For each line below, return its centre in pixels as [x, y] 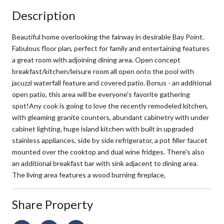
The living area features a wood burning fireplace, [89, 174]
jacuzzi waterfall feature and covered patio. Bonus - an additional [112, 82]
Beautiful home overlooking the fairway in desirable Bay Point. [108, 36]
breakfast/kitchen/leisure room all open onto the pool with [103, 71]
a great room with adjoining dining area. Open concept [96, 59]
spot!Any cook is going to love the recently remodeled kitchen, [110, 105]
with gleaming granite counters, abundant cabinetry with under [110, 117]
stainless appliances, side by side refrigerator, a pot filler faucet [110, 140]
